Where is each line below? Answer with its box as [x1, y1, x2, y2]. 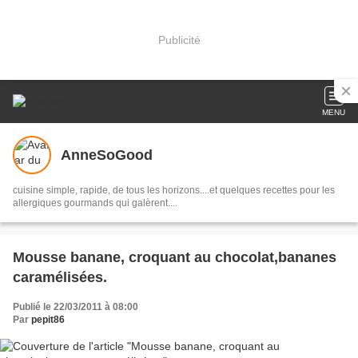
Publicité [157, 33, 201, 46]
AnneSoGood [61, 146, 153, 163]
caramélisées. [13, 269, 107, 285]
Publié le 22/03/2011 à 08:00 [13, 301, 138, 312]
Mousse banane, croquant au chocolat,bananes [13, 249, 336, 265]
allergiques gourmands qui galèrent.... [13, 197, 177, 209]
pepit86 [31, 314, 65, 325]
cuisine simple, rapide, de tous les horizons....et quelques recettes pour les [13, 185, 335, 196]
